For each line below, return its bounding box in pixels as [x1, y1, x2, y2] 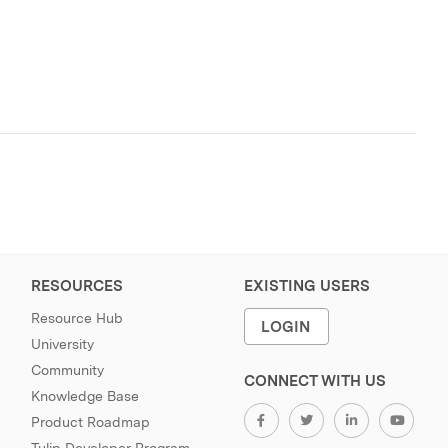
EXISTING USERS [243, 277, 370, 295]
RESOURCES [30, 277, 123, 295]
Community [30, 362, 104, 378]
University [30, 336, 94, 352]
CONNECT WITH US [243, 372, 386, 390]
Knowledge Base [30, 388, 139, 404]
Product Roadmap [30, 414, 150, 430]
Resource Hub [30, 310, 123, 326]
